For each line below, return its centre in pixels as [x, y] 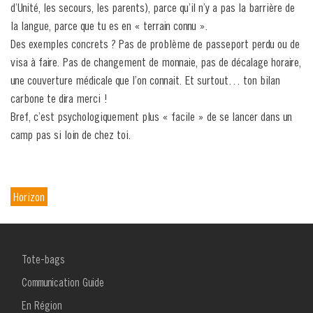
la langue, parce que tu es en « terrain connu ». [109, 26]
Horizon [29, 197]
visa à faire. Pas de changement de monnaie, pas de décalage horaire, [156, 62]
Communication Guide [63, 283]
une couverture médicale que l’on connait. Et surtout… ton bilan [145, 80]
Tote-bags [43, 260]
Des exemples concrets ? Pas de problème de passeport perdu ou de [155, 44]
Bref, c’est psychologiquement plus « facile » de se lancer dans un [151, 117]
